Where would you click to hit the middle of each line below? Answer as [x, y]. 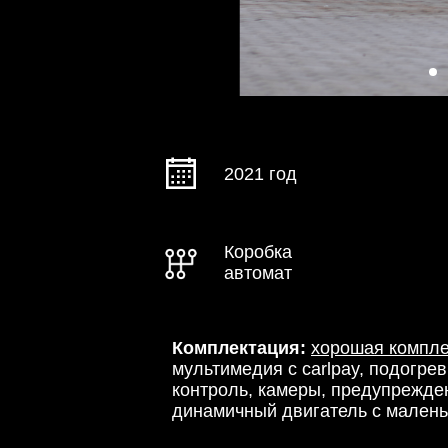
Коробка [258, 252]
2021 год [260, 174]
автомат [258, 273]
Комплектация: [241, 348]
